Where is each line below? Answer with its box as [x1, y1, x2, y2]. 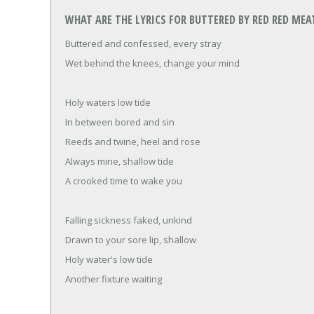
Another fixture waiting [65, 272, 162, 285]
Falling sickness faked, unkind [65, 213, 192, 226]
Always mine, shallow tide [65, 154, 174, 168]
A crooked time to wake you [65, 174, 182, 187]
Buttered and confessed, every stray [65, 36, 221, 50]
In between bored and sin [65, 115, 175, 128]
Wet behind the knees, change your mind [65, 56, 240, 69]
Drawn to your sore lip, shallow [65, 233, 196, 246]
